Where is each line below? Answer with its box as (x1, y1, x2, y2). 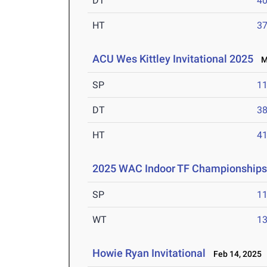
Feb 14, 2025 (208, 249, 262, 259)
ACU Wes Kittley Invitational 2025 (92, 52, 254, 66)
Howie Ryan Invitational (92, 247, 206, 260)
